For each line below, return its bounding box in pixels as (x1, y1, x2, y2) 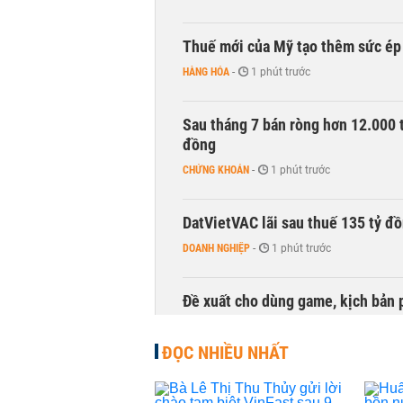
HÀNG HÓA (183, 66, 229, 78)
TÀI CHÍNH (183, 320, 228, 333)
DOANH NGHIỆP (183, 242, 250, 255)
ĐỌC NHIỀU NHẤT (162, 342, 289, 363)
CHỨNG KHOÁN (183, 164, 249, 176)
